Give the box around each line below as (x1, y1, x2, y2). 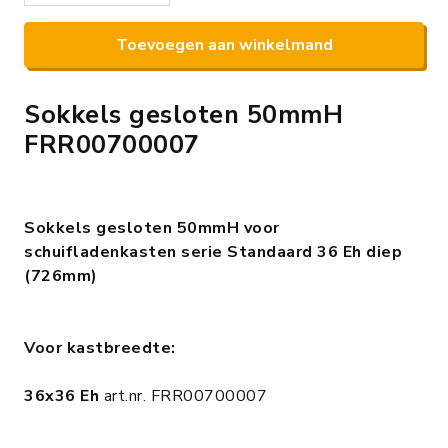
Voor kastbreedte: (24, 336, 176, 359)
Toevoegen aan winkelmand (115, 33, 333, 56)
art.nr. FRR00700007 (99, 384, 267, 407)
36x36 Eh (24, 384, 99, 407)
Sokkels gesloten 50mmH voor (24, 216, 280, 239)
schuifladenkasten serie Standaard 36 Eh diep (24, 240, 402, 263)
